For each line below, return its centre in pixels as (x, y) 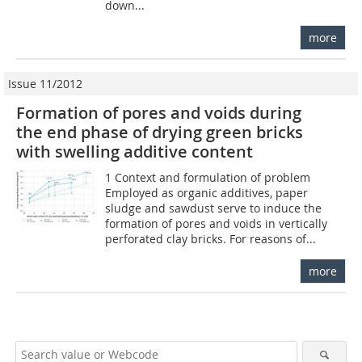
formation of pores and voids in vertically (217, 223)
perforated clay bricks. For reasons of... (211, 238)
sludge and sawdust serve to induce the (214, 208)
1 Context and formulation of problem (208, 177)
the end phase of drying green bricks (160, 132)
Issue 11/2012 (45, 83)
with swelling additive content (135, 151)
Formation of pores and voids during (159, 112)
